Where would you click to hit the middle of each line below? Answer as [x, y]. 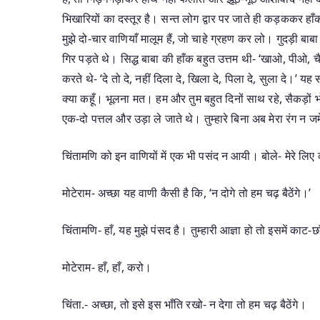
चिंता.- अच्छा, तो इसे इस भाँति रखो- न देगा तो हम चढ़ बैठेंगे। [184, 304]
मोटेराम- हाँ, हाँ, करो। [107, 267]
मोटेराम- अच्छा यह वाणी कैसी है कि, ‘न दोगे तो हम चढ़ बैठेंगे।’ [186, 192]
